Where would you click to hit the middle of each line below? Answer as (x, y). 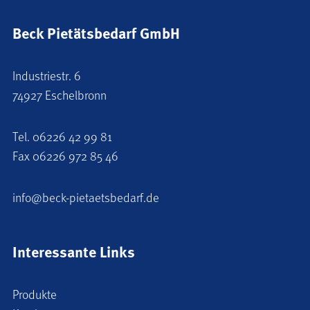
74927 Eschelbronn (60, 94)
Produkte (35, 294)
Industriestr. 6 (47, 75)
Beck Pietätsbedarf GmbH (96, 32)
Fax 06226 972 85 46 (65, 155)
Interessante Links (74, 251)
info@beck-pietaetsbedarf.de (86, 197)
